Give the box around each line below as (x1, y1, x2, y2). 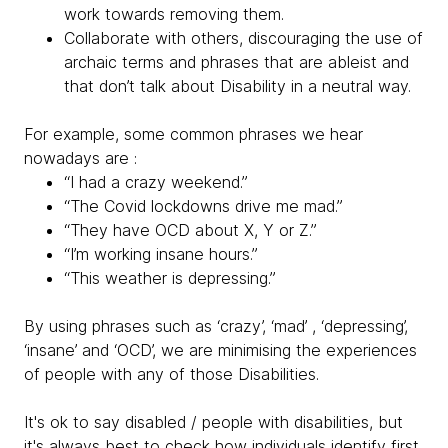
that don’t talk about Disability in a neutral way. (64, 76, 411, 96)
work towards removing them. (64, 4, 284, 24)
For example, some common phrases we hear (24, 124, 363, 144)
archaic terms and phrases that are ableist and (64, 52, 409, 72)
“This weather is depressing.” (64, 268, 276, 288)
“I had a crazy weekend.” (64, 172, 248, 192)
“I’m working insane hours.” (64, 244, 258, 264)
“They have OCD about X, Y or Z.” (64, 220, 317, 240)
